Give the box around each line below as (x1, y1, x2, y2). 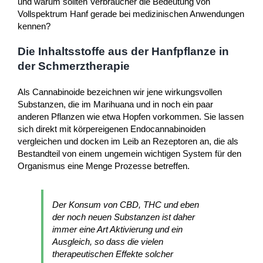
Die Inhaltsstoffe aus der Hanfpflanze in (18, 45, 229, 58)
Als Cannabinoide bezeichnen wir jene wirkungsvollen (18, 86, 222, 97)
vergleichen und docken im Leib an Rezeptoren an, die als (18, 136, 238, 146)
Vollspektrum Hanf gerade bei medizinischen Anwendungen (18, 9, 244, 19)
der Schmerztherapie (18, 60, 130, 72)
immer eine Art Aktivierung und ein (52, 224, 183, 234)
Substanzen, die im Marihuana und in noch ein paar (18, 99, 213, 109)
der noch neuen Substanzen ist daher (52, 211, 195, 222)
